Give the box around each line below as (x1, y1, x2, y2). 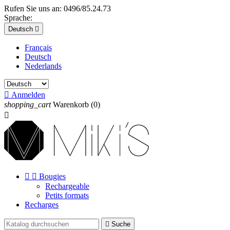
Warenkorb (53, 100, 89, 109)
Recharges (25, 200, 59, 209)
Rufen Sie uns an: (4, 4, 64, 13)
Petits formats (45, 191, 89, 200)
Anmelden (11, 90, 45, 99)
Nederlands (25, 62, 62, 70)
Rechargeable (45, 182, 89, 190)
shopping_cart (4, 100, 51, 109)
